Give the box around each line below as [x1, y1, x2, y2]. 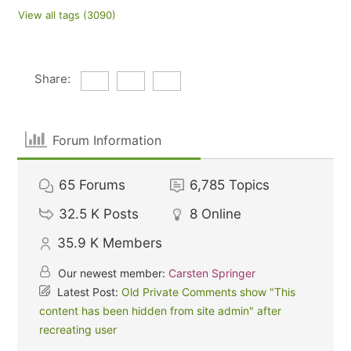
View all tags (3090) [18, 9, 117, 21]
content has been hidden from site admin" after [39, 304, 282, 317]
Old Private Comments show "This [121, 285, 296, 299]
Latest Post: [54, 285, 122, 299]
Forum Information [52, 132, 161, 148]
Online [201, 206, 242, 222]
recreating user [39, 323, 118, 336]
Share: [34, 71, 71, 86]
